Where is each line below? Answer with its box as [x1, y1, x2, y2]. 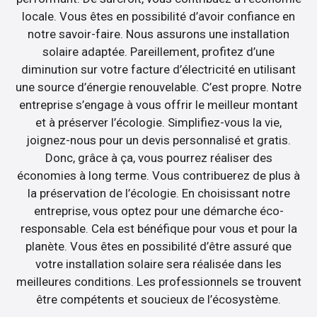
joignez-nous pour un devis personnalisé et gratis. [26, 132, 291, 147]
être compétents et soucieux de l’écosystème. [36, 292, 281, 306]
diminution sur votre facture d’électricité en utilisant [21, 62, 296, 76]
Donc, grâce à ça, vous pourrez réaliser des [45, 150, 272, 165]
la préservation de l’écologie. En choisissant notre [27, 185, 290, 200]
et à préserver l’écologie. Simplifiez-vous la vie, [35, 115, 282, 129]
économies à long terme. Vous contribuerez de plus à [17, 168, 300, 183]
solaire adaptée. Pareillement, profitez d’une [42, 44, 275, 59]
